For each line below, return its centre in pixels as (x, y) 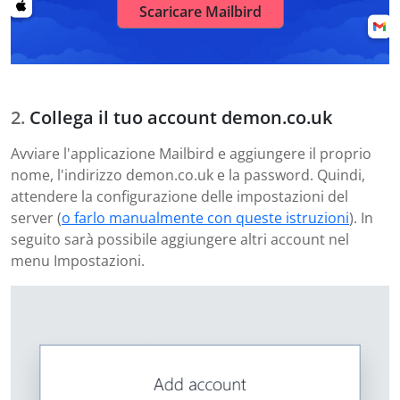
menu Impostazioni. (78, 260)
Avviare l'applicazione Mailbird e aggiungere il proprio (191, 153)
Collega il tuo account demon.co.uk (181, 117)
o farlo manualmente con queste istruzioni (205, 217)
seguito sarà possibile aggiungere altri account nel (180, 239)
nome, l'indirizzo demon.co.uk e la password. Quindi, (188, 175)
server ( (36, 217)
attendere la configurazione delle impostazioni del (179, 196)
